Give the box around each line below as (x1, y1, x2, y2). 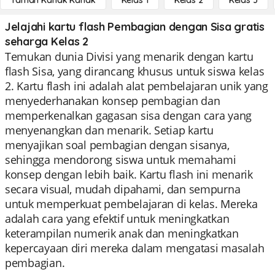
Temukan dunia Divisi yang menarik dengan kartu (5, 49, 254, 64)
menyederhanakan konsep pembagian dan (5, 93, 220, 108)
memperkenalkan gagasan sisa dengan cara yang (5, 108, 252, 123)
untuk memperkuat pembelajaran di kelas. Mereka (5, 196, 258, 211)
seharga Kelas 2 (5, 34, 88, 48)
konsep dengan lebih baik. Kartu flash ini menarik (5, 167, 253, 182)
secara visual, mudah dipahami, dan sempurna (5, 182, 241, 196)
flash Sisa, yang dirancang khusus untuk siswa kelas (5, 64, 265, 79)
